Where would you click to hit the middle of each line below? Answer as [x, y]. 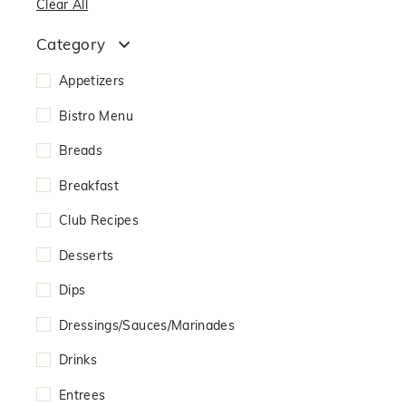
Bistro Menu [96, 115]
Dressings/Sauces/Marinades [147, 324]
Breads [81, 150]
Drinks [78, 359]
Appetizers [92, 80]
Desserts [87, 255]
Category [71, 44]
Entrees [82, 394]
